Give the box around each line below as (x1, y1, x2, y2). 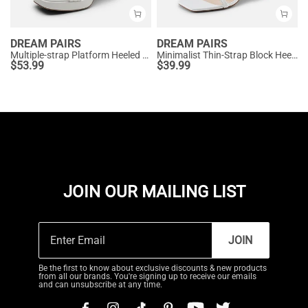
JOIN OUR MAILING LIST (63, 182, 245, 201)
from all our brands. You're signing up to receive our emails (38, 272, 256, 281)
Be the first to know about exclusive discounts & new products (38, 263, 267, 273)
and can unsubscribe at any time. (38, 280, 162, 289)
